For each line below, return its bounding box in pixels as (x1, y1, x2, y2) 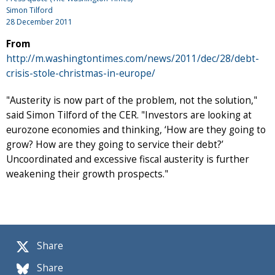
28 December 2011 (6, 17, 72, 28)
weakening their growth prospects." (6, 168, 168, 181)
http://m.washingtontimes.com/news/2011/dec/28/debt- (6, 52, 259, 66)
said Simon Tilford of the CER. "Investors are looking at (6, 109, 252, 122)
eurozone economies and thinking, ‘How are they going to (6, 123, 266, 137)
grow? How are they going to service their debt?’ (6, 138, 223, 152)
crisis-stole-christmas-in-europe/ (6, 67, 155, 80)
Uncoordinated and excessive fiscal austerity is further (6, 153, 249, 166)
